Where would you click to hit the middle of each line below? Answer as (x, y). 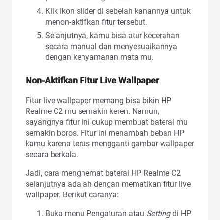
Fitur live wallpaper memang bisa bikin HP (98, 100)
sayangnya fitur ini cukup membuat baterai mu (107, 122)
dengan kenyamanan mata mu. (99, 57)
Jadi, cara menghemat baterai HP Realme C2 (103, 173)
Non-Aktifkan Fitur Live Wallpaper (92, 80)
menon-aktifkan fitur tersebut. (96, 22)
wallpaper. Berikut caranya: (72, 194)
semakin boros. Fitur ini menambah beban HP (105, 133)
